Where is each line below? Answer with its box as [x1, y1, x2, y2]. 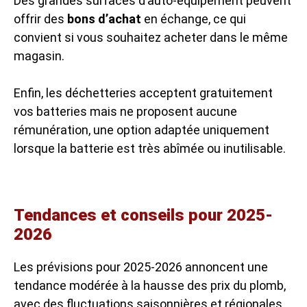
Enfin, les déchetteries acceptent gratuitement [14, 86, 273, 100]
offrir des [14, 12, 67, 26]
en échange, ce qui [141, 12, 246, 26]
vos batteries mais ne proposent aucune [14, 104, 237, 119]
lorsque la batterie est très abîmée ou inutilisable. [14, 141, 286, 156]
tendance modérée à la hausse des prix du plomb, [14, 278, 286, 293]
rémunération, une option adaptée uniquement [14, 123, 269, 137]
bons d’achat [67, 12, 141, 26]
